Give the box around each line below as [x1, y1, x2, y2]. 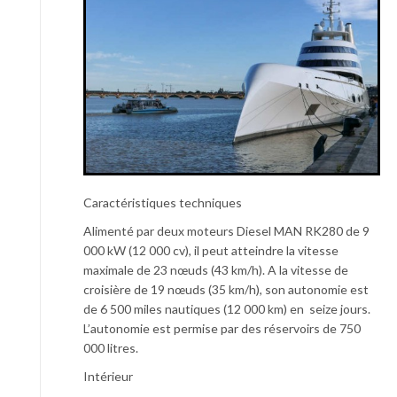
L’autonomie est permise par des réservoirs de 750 [83, 320, 361, 336]
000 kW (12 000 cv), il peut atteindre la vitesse [83, 242, 339, 258]
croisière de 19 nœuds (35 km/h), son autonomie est [83, 281, 369, 297]
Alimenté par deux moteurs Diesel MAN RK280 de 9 [83, 222, 370, 238]
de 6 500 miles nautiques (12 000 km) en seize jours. [83, 300, 370, 316]
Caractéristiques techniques [83, 194, 242, 210]
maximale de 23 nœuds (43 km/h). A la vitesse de [83, 261, 348, 277]
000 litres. [83, 339, 138, 355]
